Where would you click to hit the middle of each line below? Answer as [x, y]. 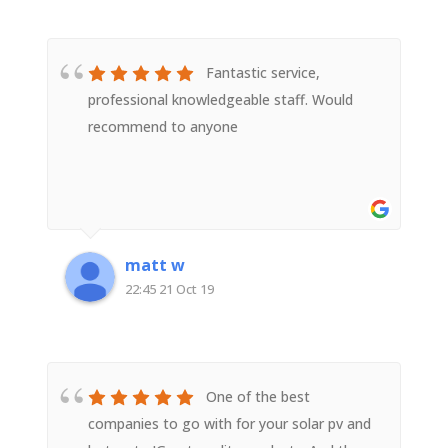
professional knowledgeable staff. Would [220, 99]
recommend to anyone [162, 126]
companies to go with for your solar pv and [229, 423]
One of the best [257, 396]
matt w [154, 265]
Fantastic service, [262, 72]
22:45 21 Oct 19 [169, 289]
